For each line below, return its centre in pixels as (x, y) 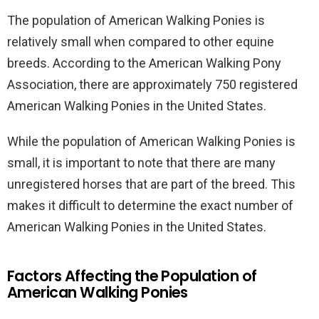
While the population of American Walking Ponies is (151, 141)
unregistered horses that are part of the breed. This (151, 184)
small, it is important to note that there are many (141, 163)
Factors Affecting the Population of (132, 276)
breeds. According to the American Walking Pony (144, 63)
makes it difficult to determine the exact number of (150, 205)
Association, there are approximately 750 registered (152, 84)
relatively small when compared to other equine (141, 42)
